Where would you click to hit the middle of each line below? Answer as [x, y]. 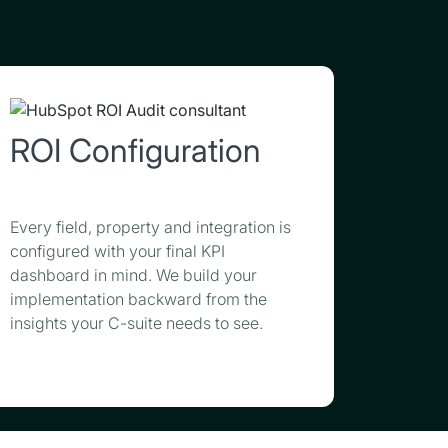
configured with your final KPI [117, 251]
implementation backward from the [138, 299]
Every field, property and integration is [150, 227]
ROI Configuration [135, 150]
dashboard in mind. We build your [133, 275]
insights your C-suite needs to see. [136, 323]
